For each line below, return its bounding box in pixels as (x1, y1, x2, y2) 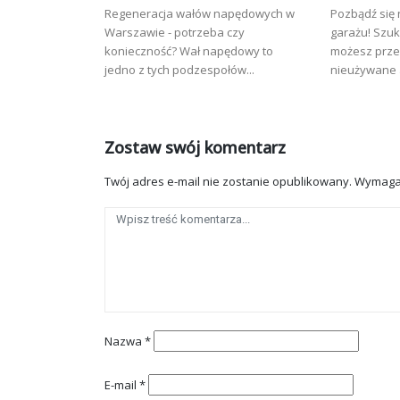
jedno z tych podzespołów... (104, 61, 254, 78)
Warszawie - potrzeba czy (104, 23, 245, 40)
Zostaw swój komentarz (104, 136, 286, 158)
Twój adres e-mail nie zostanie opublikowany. (104, 172, 352, 189)
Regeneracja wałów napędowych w (104, 4, 295, 21)
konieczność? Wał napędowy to (104, 42, 273, 59)
